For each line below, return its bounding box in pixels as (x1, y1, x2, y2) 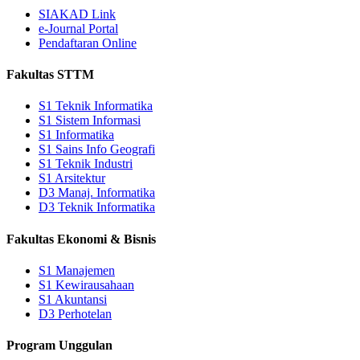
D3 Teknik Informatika (39, 200, 155, 215)
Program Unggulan (6, 338, 112, 353)
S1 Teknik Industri (39, 157, 133, 171)
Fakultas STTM (6, 67, 94, 82)
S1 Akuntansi (39, 292, 107, 306)
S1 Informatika (39, 128, 114, 142)
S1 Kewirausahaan (39, 277, 134, 292)
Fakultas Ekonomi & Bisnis (6, 231, 156, 246)
